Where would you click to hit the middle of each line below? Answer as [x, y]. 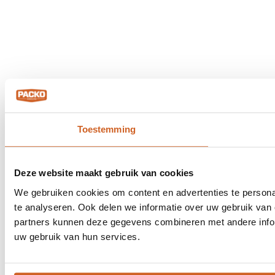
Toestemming [106, 130]
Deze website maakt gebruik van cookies [104, 173]
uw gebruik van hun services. [77, 236]
